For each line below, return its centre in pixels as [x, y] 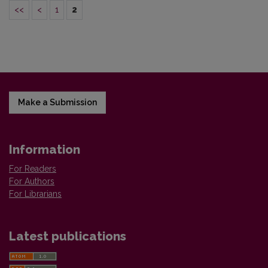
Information [45, 150]
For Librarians [35, 194]
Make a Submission [57, 102]
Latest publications [68, 236]
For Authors [32, 181]
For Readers [33, 169]
